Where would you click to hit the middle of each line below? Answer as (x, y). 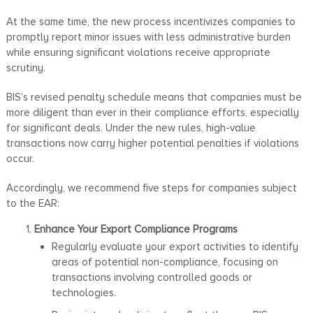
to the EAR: (32, 203)
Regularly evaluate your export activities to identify (175, 246)
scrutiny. (26, 67)
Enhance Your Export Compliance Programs (136, 229)
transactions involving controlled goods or (152, 277)
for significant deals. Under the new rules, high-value (131, 128)
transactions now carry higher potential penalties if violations (152, 143)
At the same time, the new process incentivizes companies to (151, 21)
